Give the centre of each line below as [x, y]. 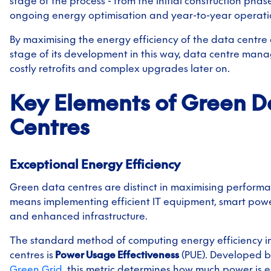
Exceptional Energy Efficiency [95, 164]
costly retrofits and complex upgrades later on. [120, 68]
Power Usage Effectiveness [116, 254]
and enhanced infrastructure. [79, 216]
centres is [31, 254]
